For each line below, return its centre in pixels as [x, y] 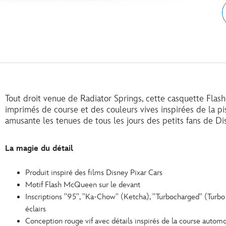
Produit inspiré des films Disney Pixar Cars [94, 173]
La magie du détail [39, 149]
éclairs [36, 209]
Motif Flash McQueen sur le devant [83, 185]
